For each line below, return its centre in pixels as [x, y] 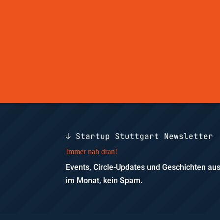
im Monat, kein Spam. [104, 181]
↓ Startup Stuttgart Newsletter [140, 137]
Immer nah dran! [92, 152]
